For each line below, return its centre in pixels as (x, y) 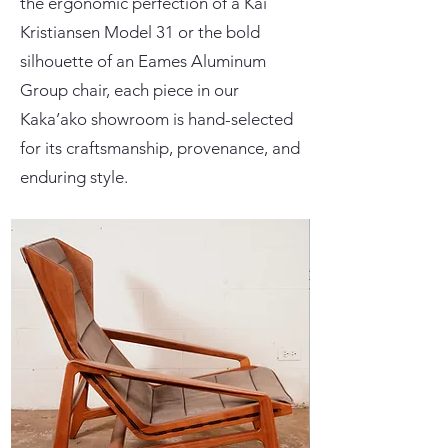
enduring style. (74, 177)
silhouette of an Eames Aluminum (143, 61)
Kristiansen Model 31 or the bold (140, 32)
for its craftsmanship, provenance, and (160, 148)
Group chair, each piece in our (129, 90)
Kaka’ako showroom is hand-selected (156, 119)
